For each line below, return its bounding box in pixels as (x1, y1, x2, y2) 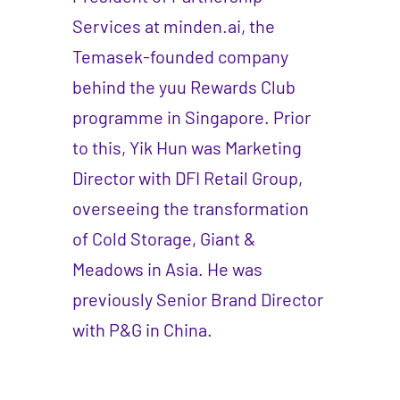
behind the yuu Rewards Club (71, 76, 296, 98)
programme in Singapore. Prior (71, 106, 311, 129)
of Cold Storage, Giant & (71, 228, 255, 250)
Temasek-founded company (71, 46, 288, 68)
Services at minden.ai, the (71, 15, 275, 37)
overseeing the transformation (71, 197, 309, 220)
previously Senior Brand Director (71, 288, 323, 311)
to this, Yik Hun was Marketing (71, 137, 302, 159)
